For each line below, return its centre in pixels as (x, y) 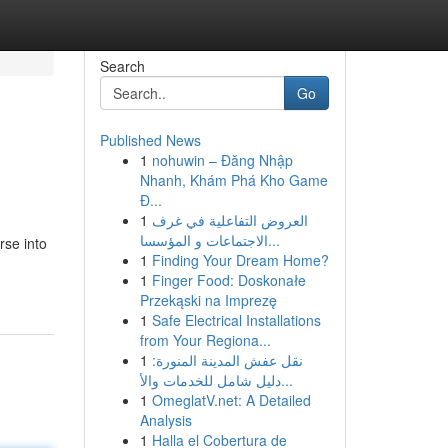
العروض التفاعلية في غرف (229, 220)
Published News (150, 140)
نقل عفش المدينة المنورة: (227, 360)
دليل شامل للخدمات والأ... (286, 380)
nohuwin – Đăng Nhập (222, 160)
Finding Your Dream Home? (240, 260)
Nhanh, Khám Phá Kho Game (233, 180)
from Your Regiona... (205, 340)
